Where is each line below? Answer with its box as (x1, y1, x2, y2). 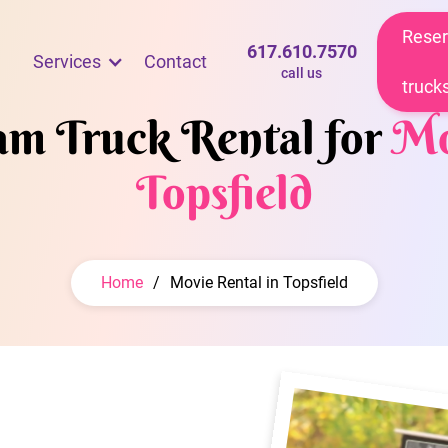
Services (32, 51, 101, 72)
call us (281, 64, 322, 81)
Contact (143, 51, 207, 72)
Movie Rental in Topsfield (169, 273, 348, 292)
